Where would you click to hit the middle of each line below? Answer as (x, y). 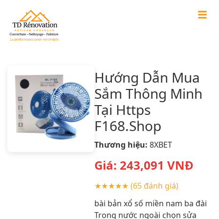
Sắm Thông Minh (148, 93)
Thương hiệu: (121, 144)
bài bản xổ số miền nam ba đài (150, 203)
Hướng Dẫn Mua (147, 77)
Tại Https (122, 109)
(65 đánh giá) (154, 186)
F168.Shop (128, 125)
